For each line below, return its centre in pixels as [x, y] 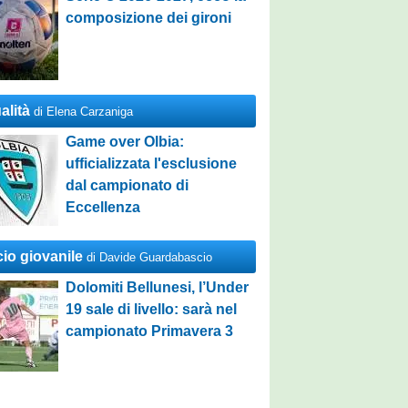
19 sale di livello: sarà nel [152, 309]
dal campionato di [127, 185]
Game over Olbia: [125, 142]
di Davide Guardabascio [150, 257]
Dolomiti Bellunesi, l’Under [158, 287]
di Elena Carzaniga [84, 112]
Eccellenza [103, 207]
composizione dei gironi [149, 18]
